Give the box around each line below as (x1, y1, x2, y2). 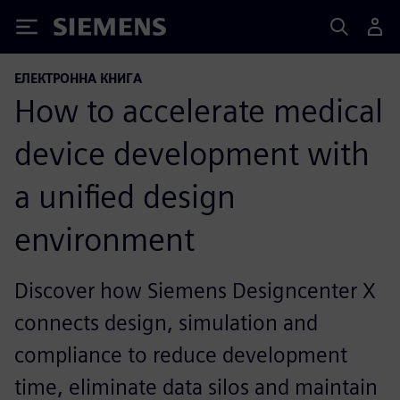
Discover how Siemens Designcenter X (14, 278, 376, 304)
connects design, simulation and (14, 310, 318, 336)
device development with (14, 134, 370, 173)
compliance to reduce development (14, 342, 347, 368)
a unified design (14, 177, 236, 216)
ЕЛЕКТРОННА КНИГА (14, 71, 142, 86)
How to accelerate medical (14, 91, 383, 130)
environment (14, 220, 195, 259)
